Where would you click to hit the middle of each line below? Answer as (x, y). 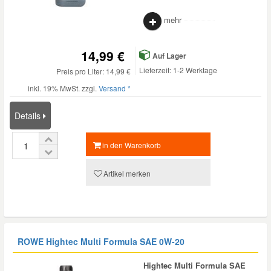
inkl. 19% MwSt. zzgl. (63, 88)
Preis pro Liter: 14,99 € (93, 71)
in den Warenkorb (132, 145)
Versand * (115, 88)
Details (29, 116)
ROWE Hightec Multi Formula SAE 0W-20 (101, 241)
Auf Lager (168, 56)
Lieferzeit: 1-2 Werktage (178, 70)
